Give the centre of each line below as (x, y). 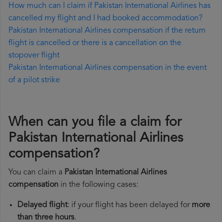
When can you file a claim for (95, 123)
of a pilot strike (34, 81)
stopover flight (34, 56)
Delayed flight (42, 205)
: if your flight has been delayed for (130, 205)
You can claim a (36, 173)
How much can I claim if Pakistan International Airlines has (110, 6)
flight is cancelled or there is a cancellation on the (95, 43)
